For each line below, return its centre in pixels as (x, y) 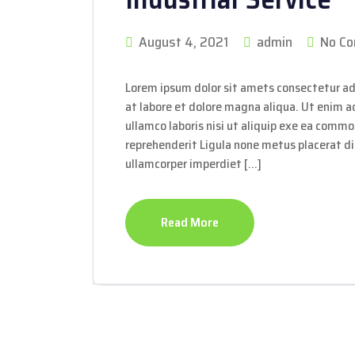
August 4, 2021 (183, 42)
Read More (190, 222)
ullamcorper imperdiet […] (193, 164)
